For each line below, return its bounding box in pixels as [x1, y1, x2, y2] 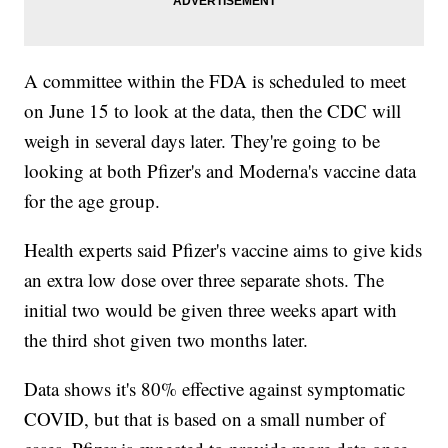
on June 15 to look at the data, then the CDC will [24, 97, 402, 123]
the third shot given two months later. [24, 326, 309, 352]
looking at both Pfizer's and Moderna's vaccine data [24, 157, 417, 183]
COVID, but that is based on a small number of [24, 405, 386, 431]
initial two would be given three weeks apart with [24, 296, 398, 322]
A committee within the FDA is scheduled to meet [24, 67, 407, 93]
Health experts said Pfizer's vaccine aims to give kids [24, 236, 423, 262]
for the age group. [24, 187, 161, 213]
